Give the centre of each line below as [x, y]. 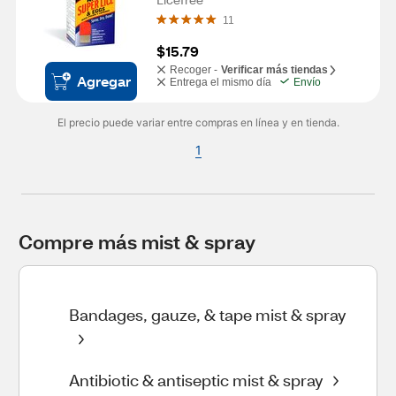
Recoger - [194, 70]
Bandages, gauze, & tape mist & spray [208, 315]
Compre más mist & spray [137, 242]
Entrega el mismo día [221, 82]
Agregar [104, 81]
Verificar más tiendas [274, 70]
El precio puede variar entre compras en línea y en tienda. [198, 122]
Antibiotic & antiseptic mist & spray [196, 380]
